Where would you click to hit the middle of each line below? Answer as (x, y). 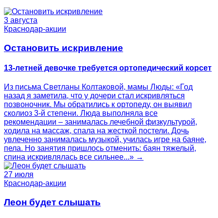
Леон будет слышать (52, 202)
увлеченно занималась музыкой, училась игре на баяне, (105, 140)
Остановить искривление (64, 48)
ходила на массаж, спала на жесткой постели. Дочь (96, 131)
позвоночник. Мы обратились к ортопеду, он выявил (98, 105)
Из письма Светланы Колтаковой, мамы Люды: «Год (98, 87)
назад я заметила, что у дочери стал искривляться (94, 96)
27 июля (19, 175)
